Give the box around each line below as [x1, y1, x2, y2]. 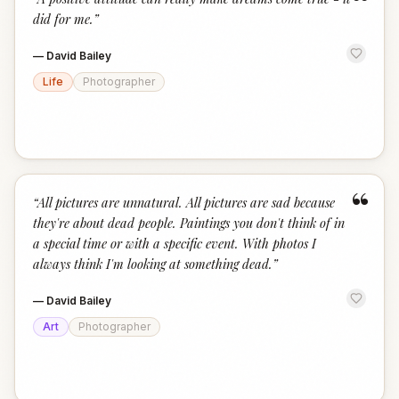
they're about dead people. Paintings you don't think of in [33, 214, 345, 232]
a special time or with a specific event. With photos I [33, 234, 316, 252]
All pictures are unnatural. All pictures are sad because [37, 193, 335, 211]
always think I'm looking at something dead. [33, 255, 273, 273]
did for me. [33, 10, 94, 28]
